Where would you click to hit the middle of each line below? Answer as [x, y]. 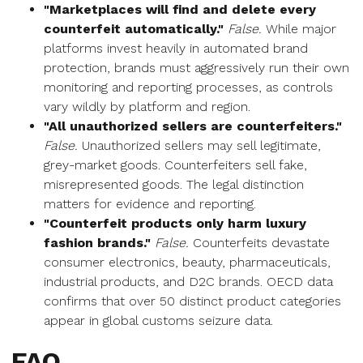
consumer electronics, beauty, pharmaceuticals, [187, 262]
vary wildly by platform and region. [147, 107]
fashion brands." [97, 243]
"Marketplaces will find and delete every [180, 9]
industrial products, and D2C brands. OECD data [188, 282]
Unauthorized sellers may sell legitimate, [199, 145]
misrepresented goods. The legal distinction [174, 184]
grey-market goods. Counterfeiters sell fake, [175, 165]
